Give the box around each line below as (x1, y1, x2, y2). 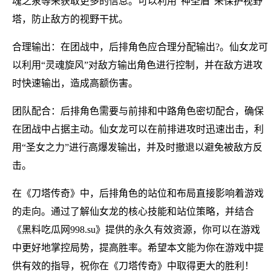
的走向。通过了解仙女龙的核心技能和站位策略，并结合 (12, 206, 254, 217)
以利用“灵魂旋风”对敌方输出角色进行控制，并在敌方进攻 (12, 59, 263, 70)
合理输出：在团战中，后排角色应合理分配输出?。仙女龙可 (12, 41, 268, 52)
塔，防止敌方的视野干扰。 (12, 13, 128, 24)
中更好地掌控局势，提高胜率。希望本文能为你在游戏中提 (12, 242, 264, 253)
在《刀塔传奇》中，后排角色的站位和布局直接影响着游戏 (12, 188, 264, 198)
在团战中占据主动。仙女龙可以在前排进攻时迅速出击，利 (12, 123, 264, 134)
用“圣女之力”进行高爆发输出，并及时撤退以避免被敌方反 (12, 142, 263, 152)
